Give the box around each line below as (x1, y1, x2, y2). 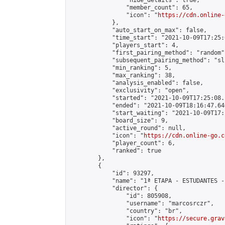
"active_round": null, (70, 125, 186, 132)
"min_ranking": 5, (70, 64, 172, 71)
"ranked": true (70, 147, 161, 154)
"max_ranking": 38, (70, 72, 175, 79)
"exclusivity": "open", (70, 87, 189, 94)
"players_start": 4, (70, 42, 179, 49)
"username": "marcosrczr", (70, 200, 214, 207)
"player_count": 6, (70, 140, 175, 147)
